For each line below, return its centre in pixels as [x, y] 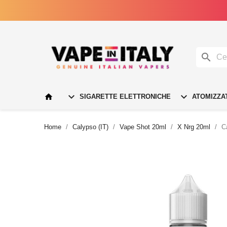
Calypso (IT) [90, 127]
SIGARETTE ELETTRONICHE [124, 96]
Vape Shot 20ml [143, 127]
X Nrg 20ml [194, 127]
